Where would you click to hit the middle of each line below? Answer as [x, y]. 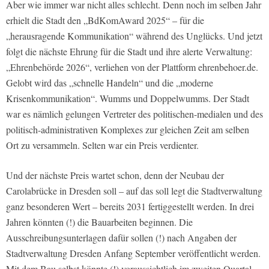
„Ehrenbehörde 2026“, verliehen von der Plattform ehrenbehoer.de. [132, 67]
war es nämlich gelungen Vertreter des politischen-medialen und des [134, 113]
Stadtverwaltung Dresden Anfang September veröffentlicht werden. [133, 253]
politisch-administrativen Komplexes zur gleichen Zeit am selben [128, 129]
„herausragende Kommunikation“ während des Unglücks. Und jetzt [134, 35]
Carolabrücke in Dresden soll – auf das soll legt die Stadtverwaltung [134, 190]
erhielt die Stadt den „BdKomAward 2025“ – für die [105, 20]
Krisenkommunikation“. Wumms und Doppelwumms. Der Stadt [128, 98]
